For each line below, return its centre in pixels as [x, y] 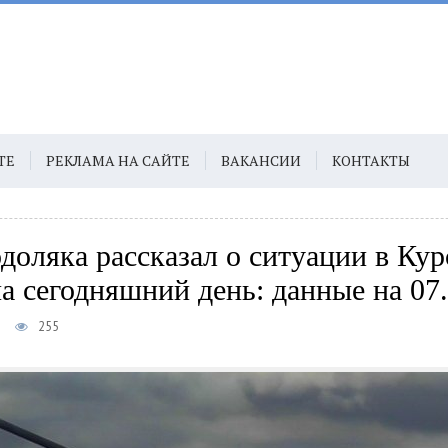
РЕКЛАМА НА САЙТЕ [118, 160]
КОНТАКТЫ [371, 160]
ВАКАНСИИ [261, 160]
